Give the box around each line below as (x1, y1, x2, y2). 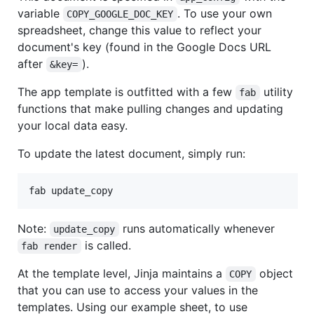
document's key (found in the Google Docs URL (18, 40, 271, 55)
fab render (21, 240, 78, 252)
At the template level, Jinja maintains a (18, 266, 226, 281)
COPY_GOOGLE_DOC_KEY (67, 8, 174, 20)
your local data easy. (18, 118, 128, 133)
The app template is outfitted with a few (18, 85, 235, 100)
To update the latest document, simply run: (18, 146, 245, 161)
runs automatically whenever (118, 221, 275, 236)
